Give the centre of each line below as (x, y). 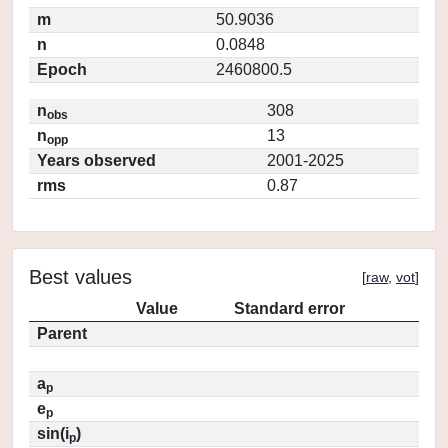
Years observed (96, 160)
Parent (62, 333)
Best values (80, 277)
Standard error (289, 308)
